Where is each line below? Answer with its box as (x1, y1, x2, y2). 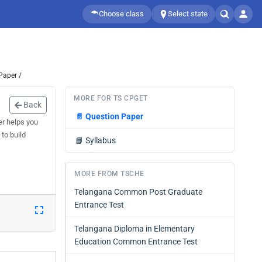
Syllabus (85, 136, 116, 145)
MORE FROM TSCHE (74, 170, 144, 178)
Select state (168, 9, 208, 18)
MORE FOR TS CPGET (74, 94, 148, 102)
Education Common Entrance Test (74, 237, 198, 246)
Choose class (99, 9, 144, 18)
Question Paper (85, 112, 143, 121)
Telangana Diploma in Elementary (74, 224, 195, 233)
